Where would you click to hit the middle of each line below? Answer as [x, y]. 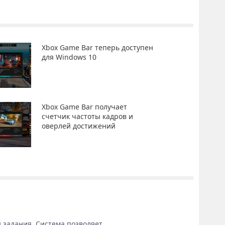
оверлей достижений [78, 126]
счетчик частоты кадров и [87, 116]
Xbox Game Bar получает [84, 106]
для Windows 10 [69, 57]
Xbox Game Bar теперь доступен [97, 47]
